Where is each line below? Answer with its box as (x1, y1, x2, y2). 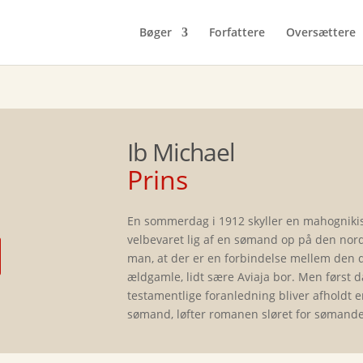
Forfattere (208, 24, 265, 40)
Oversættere (285, 24, 356, 40)
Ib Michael (127, 135, 236, 169)
